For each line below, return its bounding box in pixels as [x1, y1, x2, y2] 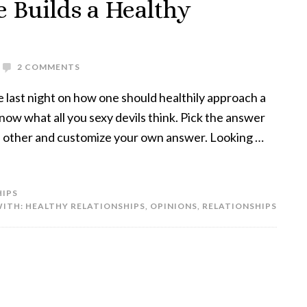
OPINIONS [150, 201, 197, 211]
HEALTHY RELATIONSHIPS [25, 201, 145, 211]
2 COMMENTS [17, 62, 80, 72]
